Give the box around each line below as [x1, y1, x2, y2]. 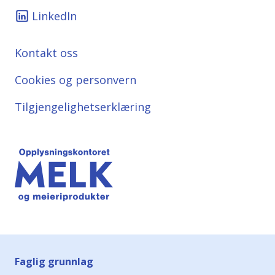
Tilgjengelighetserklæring [15, 99, 151, 114]
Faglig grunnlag [15, 254, 93, 268]
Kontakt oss [15, 45, 78, 60]
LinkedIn [32, 8, 77, 23]
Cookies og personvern [15, 72, 136, 87]
